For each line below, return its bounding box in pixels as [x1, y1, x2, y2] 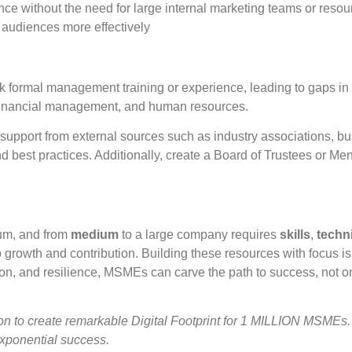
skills [280, 227, 310, 241]
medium [71, 227, 119, 241]
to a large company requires [119, 227, 280, 241]
